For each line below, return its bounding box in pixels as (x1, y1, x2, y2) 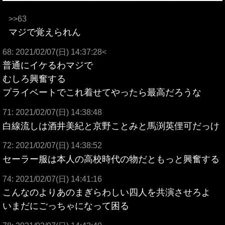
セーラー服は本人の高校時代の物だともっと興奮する (3, 154, 219, 164)
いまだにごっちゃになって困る (3, 201, 129, 211)
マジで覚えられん (9, 27, 81, 37)
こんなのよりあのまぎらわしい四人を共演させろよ (3, 187, 210, 198)
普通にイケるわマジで (3, 60, 93, 71)
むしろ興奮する (3, 74, 66, 84)
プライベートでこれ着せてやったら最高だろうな (3, 87, 201, 98)
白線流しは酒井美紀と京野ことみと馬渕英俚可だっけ (3, 121, 219, 131)
